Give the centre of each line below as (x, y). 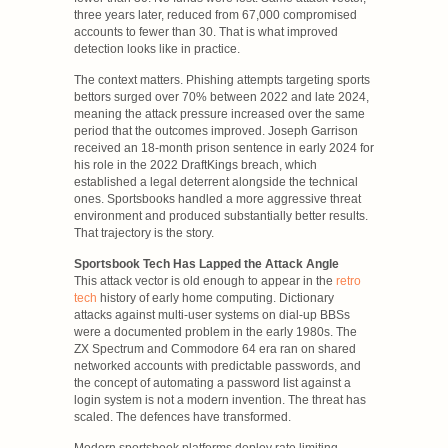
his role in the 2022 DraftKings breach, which (195, 164)
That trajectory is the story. (144, 232)
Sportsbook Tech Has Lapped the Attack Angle (206, 263)
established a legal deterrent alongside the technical (216, 181)
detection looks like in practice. (157, 48)
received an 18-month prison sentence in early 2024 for (224, 147)
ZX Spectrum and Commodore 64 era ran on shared (215, 348)
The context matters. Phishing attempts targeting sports (222, 79)
